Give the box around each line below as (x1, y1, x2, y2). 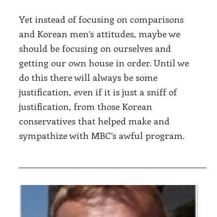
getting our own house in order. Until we (19, 56, 189, 69)
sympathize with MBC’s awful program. (19, 129, 185, 141)
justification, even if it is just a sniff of (19, 85, 177, 98)
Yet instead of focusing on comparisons (19, 13, 184, 25)
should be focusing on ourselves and (19, 42, 171, 54)
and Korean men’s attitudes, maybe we (19, 27, 180, 40)
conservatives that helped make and (19, 114, 170, 127)
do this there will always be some (19, 71, 157, 83)
